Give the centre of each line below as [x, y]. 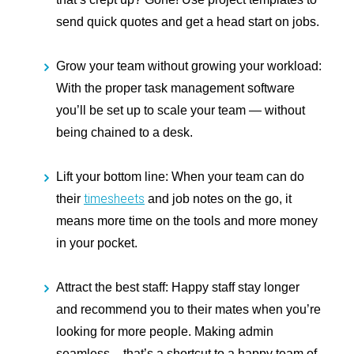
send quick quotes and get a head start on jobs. [188, 22]
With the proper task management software [175, 88]
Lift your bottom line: [114, 177]
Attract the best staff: [114, 288]
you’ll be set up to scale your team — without [181, 111]
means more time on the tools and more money [187, 221]
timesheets [114, 199]
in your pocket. [97, 243]
